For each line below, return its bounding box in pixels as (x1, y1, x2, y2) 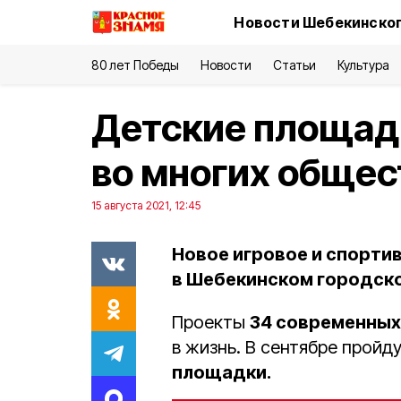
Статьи (272, 57, 316, 73)
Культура (337, 57, 389, 73)
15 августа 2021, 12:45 (91, 199, 200, 212)
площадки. (172, 362, 271, 383)
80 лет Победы (91, 57, 180, 73)
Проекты (172, 311, 250, 333)
